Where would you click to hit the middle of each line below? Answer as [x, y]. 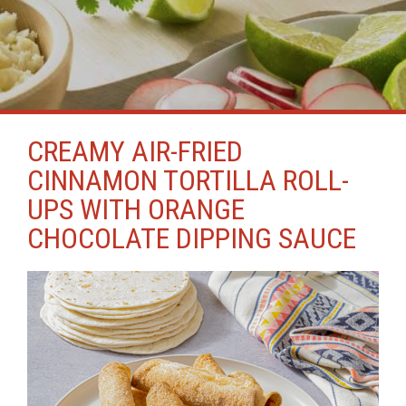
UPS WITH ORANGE [136, 209]
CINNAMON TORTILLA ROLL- [188, 180]
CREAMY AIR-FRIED [135, 151]
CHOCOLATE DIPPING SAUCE [192, 238]
